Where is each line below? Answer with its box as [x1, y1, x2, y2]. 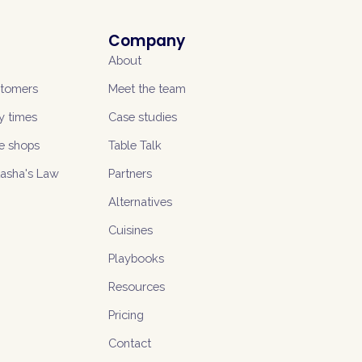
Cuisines [107, 223, 153, 237]
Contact [107, 336, 151, 350]
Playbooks [107, 251, 164, 265]
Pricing [107, 308, 144, 322]
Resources [107, 280, 165, 293]
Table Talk [107, 138, 162, 152]
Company [107, 30, 185, 52]
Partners [107, 166, 152, 180]
